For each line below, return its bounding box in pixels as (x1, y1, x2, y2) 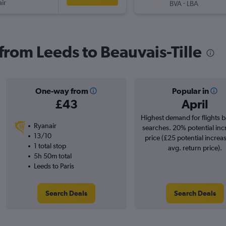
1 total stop (33, 142, 66, 150)
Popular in (172, 86, 209, 96)
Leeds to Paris (33, 162, 74, 171)
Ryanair (33, 122, 56, 130)
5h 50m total (33, 152, 72, 160)
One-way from (35, 86, 88, 96)
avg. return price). (167, 144, 222, 152)
